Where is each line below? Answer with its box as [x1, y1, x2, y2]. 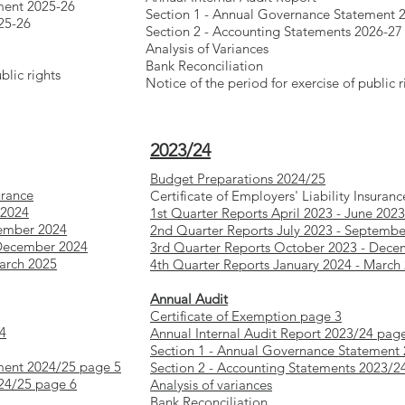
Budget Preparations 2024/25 [150, 170, 325, 187]
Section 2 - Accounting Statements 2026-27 [146, 23, 402, 40]
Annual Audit [150, 290, 228, 307]
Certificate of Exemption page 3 [150, 307, 342, 325]
